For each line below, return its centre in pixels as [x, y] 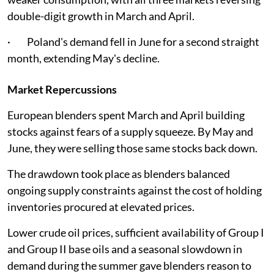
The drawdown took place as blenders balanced [119, 174]
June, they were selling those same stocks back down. [132, 148]
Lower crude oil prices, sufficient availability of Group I [136, 233]
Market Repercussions [62, 90]
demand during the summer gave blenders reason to [129, 266]
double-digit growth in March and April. [101, 16]
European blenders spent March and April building [126, 115]
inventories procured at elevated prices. [101, 207]
